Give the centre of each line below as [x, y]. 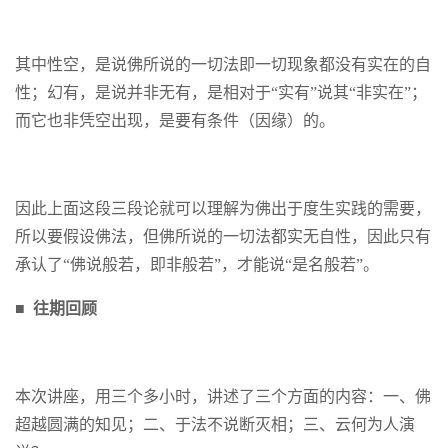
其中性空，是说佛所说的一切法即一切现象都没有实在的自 [223, 64]
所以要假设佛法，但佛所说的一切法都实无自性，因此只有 [223, 236]
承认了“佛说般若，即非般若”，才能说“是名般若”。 [197, 264]
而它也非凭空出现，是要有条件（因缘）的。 [175, 120]
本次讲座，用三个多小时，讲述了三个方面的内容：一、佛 [223, 396]
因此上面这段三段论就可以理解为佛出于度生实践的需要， [223, 208]
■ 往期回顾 [56, 308]
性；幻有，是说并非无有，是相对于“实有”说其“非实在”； [221, 92]
